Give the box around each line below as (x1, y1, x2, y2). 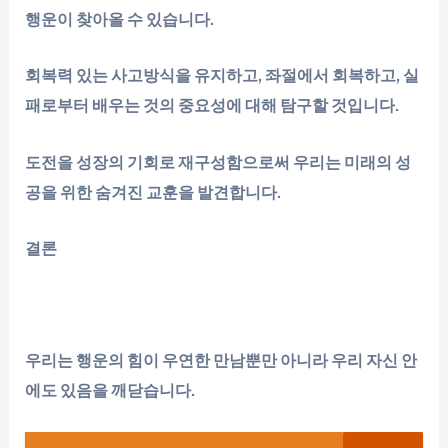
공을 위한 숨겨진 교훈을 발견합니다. (25, 182, 282, 202)
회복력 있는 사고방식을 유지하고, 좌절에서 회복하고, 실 (25, 66, 420, 86)
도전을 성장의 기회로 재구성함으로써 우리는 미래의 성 (25, 152, 412, 172)
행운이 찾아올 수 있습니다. (25, 10, 215, 30)
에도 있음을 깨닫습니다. (25, 380, 196, 401)
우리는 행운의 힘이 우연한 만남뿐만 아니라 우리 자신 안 (25, 350, 418, 371)
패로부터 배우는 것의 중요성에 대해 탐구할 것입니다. (25, 96, 400, 116)
